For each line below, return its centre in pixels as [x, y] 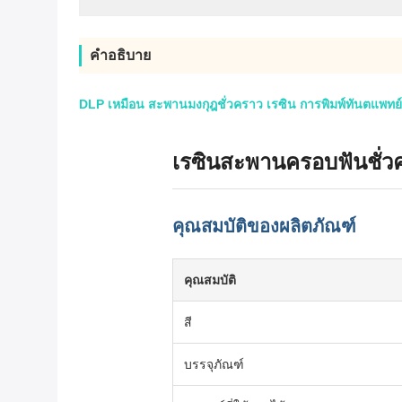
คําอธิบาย [120, 55]
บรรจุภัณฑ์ [214, 364]
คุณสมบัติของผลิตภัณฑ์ [264, 226]
